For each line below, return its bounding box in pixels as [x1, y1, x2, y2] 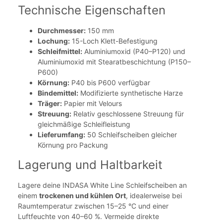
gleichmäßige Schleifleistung [38, 119, 130, 128]
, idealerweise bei [126, 191, 182, 200]
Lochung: [38, 36, 70, 45]
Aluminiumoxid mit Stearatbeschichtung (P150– [38, 57, 191, 66]
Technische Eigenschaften [18, 2, 166, 17]
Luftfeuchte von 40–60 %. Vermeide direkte [18, 212, 159, 221]
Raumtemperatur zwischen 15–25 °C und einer [18, 201, 168, 210]
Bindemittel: [38, 88, 78, 97]
